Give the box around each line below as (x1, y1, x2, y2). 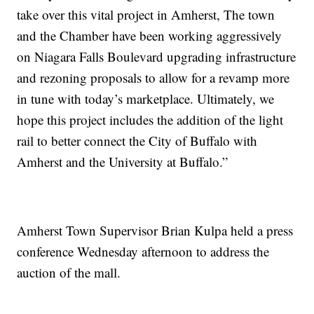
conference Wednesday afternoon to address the (17, 242, 270, 260)
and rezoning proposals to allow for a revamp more (17, 68, 290, 86)
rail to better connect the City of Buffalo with (17, 131, 258, 149)
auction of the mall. (17, 263, 121, 281)
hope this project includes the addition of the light (17, 110, 284, 128)
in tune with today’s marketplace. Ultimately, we (17, 89, 275, 107)
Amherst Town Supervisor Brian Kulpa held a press (17, 221, 294, 239)
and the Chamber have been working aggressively (17, 26, 282, 44)
